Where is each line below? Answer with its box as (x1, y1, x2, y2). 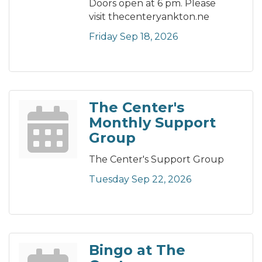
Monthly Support (89, 114, 216, 132)
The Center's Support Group (89, 154, 224, 166)
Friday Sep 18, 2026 (89, 31, 178, 43)
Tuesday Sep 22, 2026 (89, 174, 191, 185)
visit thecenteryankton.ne (89, 11, 209, 23)
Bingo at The (89, 242, 185, 259)
